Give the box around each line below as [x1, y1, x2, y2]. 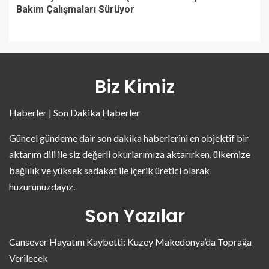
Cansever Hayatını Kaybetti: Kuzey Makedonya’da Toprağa [9, 235, 252, 247]
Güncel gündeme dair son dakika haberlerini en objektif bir [9, 131, 249, 144]
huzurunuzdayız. [9, 180, 75, 192]
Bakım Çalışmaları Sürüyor [16, 3, 134, 15]
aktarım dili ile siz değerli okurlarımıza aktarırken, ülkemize [9, 148, 250, 160]
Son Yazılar [84, 203, 185, 229]
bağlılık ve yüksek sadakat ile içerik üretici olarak [9, 164, 210, 176]
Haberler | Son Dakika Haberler [9, 106, 140, 118]
